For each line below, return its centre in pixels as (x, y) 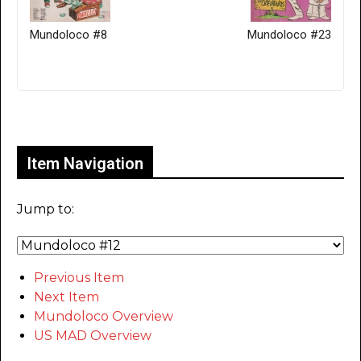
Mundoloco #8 (68, 35)
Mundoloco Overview (104, 317)
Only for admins (73, 118)
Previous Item (79, 278)
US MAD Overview (93, 336)
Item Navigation (85, 164)
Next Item (66, 297)
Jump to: (46, 210)
